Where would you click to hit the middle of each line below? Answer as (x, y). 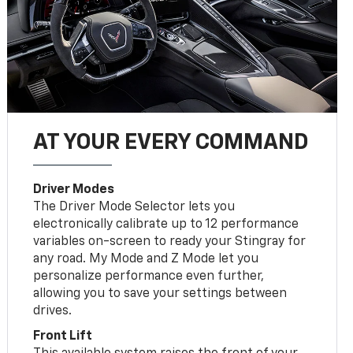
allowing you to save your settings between (160, 294)
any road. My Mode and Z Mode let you (146, 259)
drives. (53, 311)
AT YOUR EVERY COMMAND (171, 142)
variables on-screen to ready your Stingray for (170, 242)
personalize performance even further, (149, 276)
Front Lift (63, 336)
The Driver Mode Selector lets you (134, 207)
